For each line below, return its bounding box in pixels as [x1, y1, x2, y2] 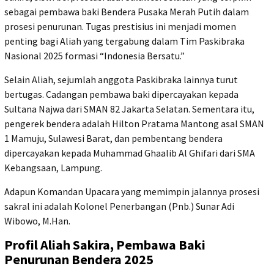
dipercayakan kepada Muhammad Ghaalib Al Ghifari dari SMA [4, 146, 255, 159]
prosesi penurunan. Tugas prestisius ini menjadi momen [4, 20, 236, 32]
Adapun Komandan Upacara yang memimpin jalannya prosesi [4, 185, 259, 198]
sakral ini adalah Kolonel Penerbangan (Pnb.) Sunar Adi [4, 199, 234, 212]
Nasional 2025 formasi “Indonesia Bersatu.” [4, 49, 185, 62]
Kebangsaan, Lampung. [4, 161, 102, 174]
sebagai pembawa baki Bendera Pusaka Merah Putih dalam [4, 5, 249, 18]
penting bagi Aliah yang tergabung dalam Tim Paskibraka [4, 34, 245, 47]
